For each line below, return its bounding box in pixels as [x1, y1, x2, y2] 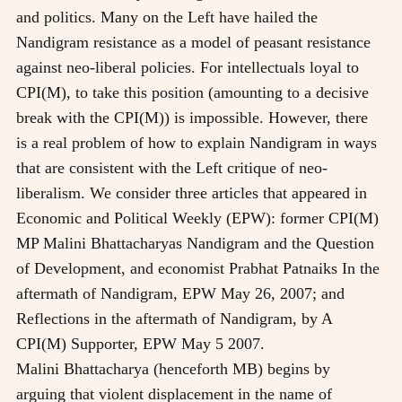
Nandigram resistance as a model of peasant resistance [16, 32, 371, 51]
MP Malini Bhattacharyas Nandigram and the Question [16, 233, 374, 252]
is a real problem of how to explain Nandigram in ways [16, 133, 377, 152]
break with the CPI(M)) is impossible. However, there [16, 108, 368, 127]
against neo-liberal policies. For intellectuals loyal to [16, 57, 359, 76]
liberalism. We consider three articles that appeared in [16, 183, 367, 202]
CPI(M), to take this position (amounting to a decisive [16, 83, 369, 101]
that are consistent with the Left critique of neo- [16, 158, 328, 177]
